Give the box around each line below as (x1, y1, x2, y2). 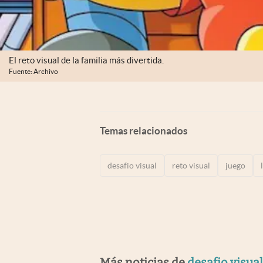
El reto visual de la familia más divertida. (9, 55, 164, 65)
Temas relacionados (100, 124, 187, 136)
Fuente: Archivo (9, 68, 58, 75)
